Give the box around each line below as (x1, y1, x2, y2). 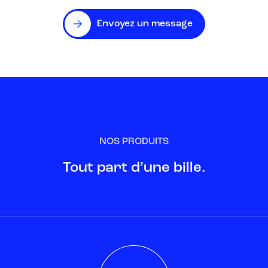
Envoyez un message (97, 19, 193, 29)
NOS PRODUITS (99, 137, 169, 147)
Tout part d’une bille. (63, 161, 205, 176)
